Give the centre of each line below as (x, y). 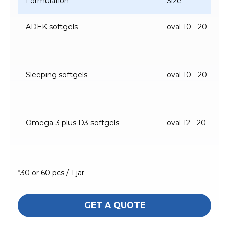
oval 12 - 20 (186, 122)
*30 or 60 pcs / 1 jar (51, 173)
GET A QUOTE (114, 205)
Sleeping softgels (56, 74)
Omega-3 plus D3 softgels (72, 122)
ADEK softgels (52, 26)
